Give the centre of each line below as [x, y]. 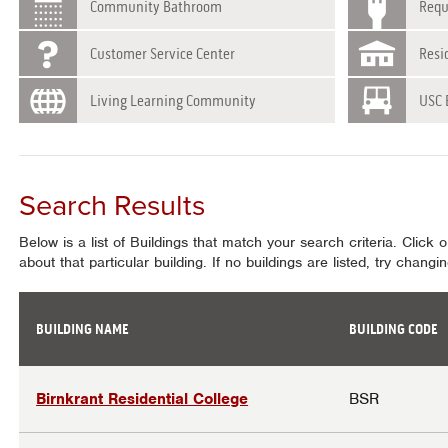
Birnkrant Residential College [142, 399]
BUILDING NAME [83, 329]
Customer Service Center [163, 53]
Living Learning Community [173, 100]
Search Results [112, 205]
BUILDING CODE [394, 329]
